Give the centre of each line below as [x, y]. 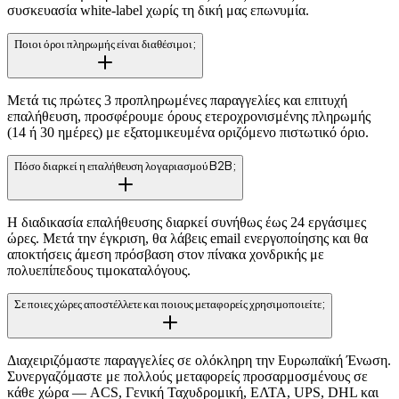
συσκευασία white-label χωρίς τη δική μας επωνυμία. [158, 11]
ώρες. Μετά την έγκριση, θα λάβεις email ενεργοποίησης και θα [187, 239]
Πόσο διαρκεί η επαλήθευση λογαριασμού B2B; [125, 166]
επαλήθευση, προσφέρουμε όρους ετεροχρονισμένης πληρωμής [189, 117]
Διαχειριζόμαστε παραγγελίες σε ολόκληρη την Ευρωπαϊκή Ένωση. [199, 361]
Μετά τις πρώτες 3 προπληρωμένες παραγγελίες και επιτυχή [177, 101]
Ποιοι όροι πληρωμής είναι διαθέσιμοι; [105, 44]
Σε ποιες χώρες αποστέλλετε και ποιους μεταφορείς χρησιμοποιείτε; [170, 304]
